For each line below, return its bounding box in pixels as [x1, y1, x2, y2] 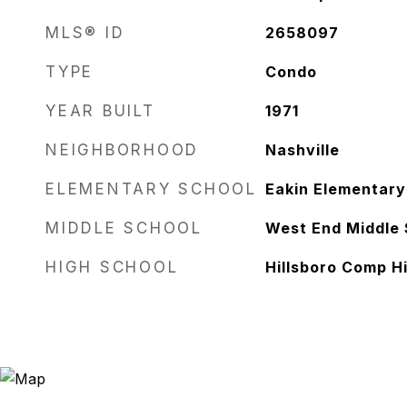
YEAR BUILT [45, 102, 155, 120]
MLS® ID [45, 24, 125, 42]
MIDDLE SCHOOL [45, 219, 203, 237]
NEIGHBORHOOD [45, 141, 199, 159]
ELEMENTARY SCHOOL [45, 180, 257, 198]
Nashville [264, 141, 340, 159]
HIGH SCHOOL [45, 258, 179, 276]
